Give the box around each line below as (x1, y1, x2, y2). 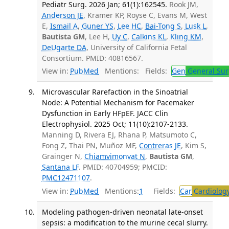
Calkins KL (131, 31, 166, 41)
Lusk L (185, 20, 206, 31)
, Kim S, (180, 141, 207, 151)
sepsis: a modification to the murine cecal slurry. (41, 217, 208, 227)
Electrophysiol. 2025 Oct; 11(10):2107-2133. (41, 119, 188, 129)
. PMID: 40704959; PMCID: (78, 162, 167, 172)
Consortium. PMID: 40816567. (41, 53, 143, 63)
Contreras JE (139, 141, 181, 151)
